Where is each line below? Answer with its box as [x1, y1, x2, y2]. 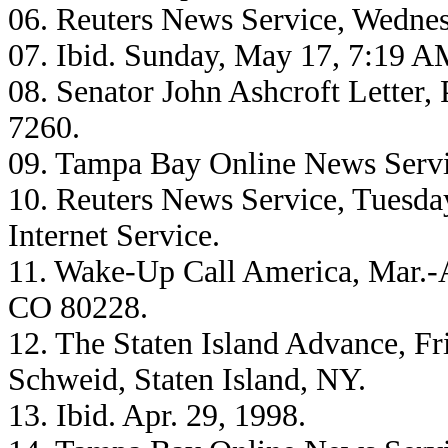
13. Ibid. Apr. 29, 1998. [8, 398, 306, 433]
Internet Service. [8, 218, 220, 253]
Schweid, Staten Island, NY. [8, 362, 366, 397]
